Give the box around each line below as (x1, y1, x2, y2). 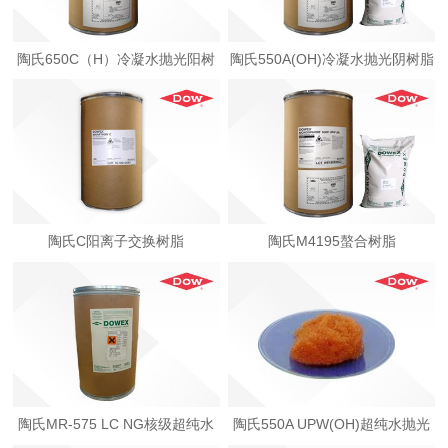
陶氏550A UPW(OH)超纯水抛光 (233, 416, 430, 433)
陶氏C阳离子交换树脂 (48, 233, 185, 250)
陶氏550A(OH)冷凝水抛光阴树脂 (229, 50, 434, 67)
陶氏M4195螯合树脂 (267, 233, 396, 250)
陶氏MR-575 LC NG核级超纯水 (18, 416, 215, 433)
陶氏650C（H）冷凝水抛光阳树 (17, 50, 216, 67)
